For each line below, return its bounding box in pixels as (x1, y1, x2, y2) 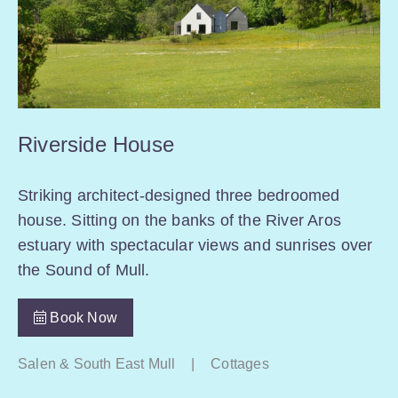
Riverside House (18, 132, 174, 157)
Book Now (46, 309, 118, 325)
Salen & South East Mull (18, 355, 176, 371)
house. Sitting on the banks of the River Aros (18, 211, 342, 229)
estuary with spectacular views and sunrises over (18, 235, 373, 254)
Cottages (211, 355, 269, 371)
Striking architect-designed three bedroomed (18, 186, 340, 204)
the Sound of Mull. (18, 260, 150, 279)
